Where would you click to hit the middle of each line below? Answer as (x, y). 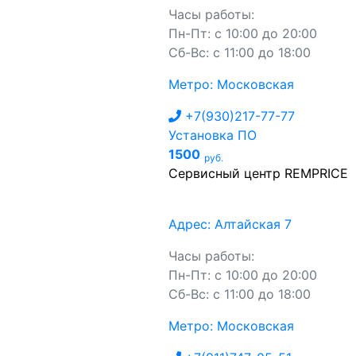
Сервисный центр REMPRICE (258, 173)
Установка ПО (213, 135)
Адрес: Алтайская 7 (230, 224)
